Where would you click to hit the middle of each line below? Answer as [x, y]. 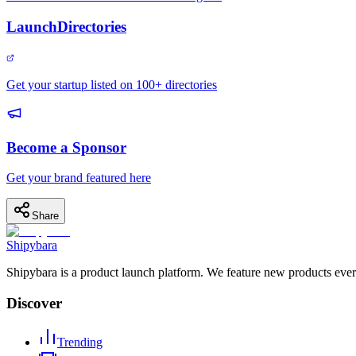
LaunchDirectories [66, 27]
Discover [34, 303]
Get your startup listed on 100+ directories [112, 84]
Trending [80, 342]
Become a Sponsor [66, 147]
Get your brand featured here [79, 178]
